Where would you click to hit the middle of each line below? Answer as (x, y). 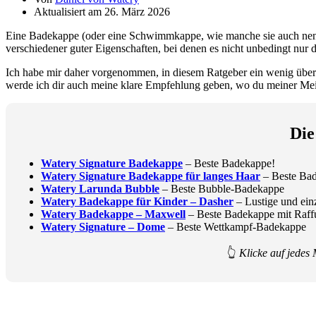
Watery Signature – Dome (103, 226)
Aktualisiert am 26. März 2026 (102, 11)
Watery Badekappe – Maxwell (113, 214)
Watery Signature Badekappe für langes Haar (151, 176)
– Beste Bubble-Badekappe (222, 188)
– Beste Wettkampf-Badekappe (236, 226)
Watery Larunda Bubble (100, 188)
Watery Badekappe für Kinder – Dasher (137, 201)
